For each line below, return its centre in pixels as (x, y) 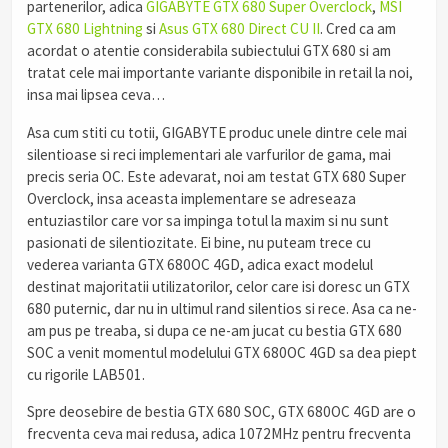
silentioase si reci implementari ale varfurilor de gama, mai (209, 154)
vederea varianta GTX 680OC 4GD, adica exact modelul (200, 264)
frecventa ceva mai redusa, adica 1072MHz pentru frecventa (219, 433)
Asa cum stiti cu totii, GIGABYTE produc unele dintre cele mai (217, 132)
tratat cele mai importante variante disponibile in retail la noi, (220, 73)
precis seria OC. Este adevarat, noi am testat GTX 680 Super (216, 176)
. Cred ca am (358, 29)
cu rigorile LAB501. (86, 374)
